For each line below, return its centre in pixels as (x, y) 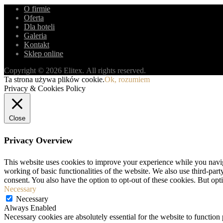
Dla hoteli (39, 27)
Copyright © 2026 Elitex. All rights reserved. (75, 71)
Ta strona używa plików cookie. (54, 80)
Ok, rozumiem (127, 80)
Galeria (35, 36)
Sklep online (44, 54)
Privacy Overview (38, 141)
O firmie (37, 9)
